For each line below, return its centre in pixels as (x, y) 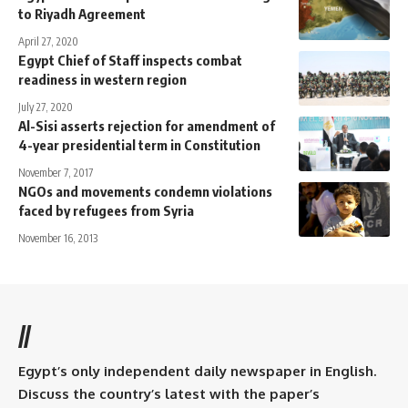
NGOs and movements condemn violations (145, 191)
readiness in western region (102, 79)
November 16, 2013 (58, 238)
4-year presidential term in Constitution (142, 144)
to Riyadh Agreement (82, 13)
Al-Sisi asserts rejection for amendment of (147, 125)
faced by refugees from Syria (106, 210)
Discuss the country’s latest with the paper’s (169, 393)
